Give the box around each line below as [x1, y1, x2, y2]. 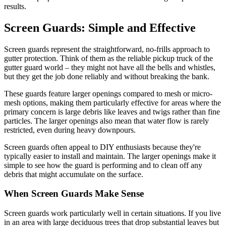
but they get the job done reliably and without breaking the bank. [4, 72, 209, 81]
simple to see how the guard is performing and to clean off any [4, 160, 202, 169]
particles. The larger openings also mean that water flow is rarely [4, 116, 209, 125]
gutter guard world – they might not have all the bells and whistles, [4, 63, 215, 72]
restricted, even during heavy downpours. [4, 125, 136, 134]
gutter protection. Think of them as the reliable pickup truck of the [4, 53, 213, 63]
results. [4, 2, 26, 11]
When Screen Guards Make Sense [4, 188, 144, 199]
